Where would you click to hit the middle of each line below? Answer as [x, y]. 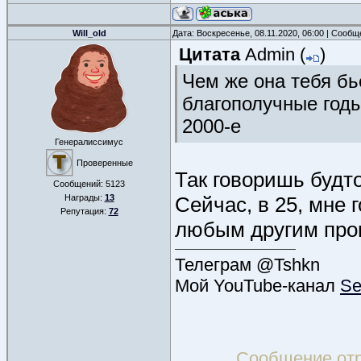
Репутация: [84, 211]
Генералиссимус [89, 142]
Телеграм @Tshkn [247, 264]
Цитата [210, 54]
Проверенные [104, 163]
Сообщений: [79, 184]
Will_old [89, 33]
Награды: [84, 197]
